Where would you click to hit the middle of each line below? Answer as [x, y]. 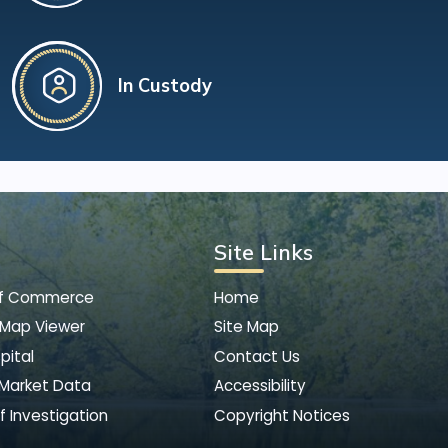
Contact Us [256, 356]
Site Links [263, 252]
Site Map [246, 327]
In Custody [164, 85]
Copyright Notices [281, 415]
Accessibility [259, 386]
